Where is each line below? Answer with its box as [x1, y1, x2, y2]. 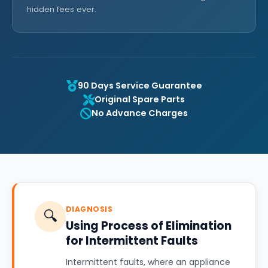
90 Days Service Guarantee [77, 80, 202, 92]
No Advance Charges [92, 107, 188, 119]
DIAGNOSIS [66, 204, 113, 214]
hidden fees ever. [27, 4, 96, 15]
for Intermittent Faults [66, 233, 198, 249]
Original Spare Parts [95, 93, 185, 105]
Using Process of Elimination [66, 218, 232, 234]
